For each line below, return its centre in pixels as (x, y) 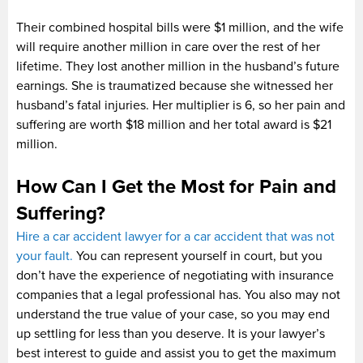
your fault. (45, 256)
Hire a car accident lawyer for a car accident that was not (175, 236)
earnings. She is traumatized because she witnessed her (175, 85)
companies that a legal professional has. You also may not (178, 295)
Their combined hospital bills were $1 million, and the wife (180, 27)
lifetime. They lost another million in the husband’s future (178, 66)
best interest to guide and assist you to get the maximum (176, 353)
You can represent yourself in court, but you (198, 256)
